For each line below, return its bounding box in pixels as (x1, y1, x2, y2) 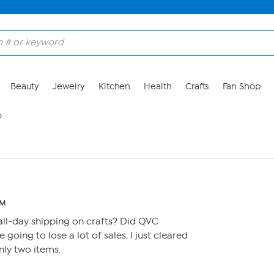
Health (144, 81, 172, 92)
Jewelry (53, 81, 85, 92)
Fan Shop (222, 81, 261, 92)
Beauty (10, 81, 40, 92)
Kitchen (98, 81, 131, 92)
